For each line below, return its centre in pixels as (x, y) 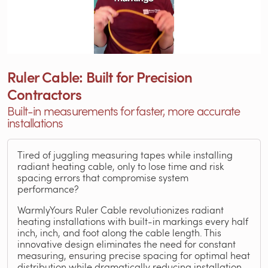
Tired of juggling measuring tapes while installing (125, 155)
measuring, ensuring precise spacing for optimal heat (134, 255)
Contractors (45, 94)
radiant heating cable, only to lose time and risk (121, 166)
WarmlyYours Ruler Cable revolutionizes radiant (121, 210)
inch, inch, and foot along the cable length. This (119, 232)
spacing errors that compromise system (103, 177)
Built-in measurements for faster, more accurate (124, 111)
